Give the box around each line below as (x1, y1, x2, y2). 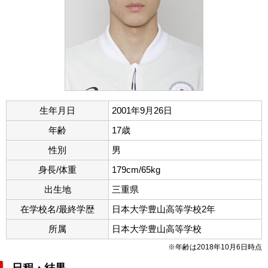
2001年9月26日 (112, 105, 172, 115)
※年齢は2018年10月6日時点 (168, 242, 262, 251)
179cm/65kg (112, 164, 160, 175)
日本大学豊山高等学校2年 (112, 203, 215, 214)
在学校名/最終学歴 (20, 203, 95, 214)
